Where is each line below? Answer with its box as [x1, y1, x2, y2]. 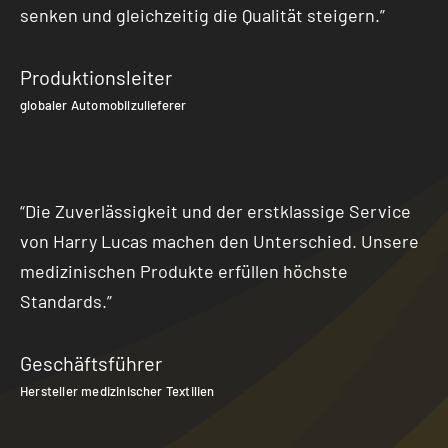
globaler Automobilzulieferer [20, 96, 187, 113]
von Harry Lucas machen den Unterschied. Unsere [20, 229, 419, 252]
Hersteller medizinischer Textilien [20, 382, 215, 399]
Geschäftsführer [20, 350, 162, 375]
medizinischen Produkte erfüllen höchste [20, 259, 348, 282]
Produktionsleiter [20, 64, 172, 89]
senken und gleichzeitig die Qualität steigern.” [20, 3, 385, 26]
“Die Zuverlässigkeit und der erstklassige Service [20, 199, 411, 222]
